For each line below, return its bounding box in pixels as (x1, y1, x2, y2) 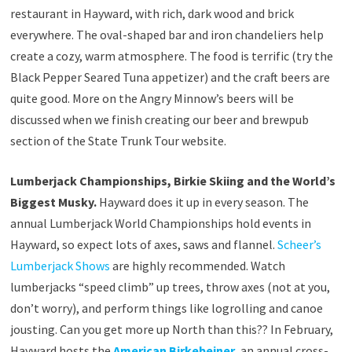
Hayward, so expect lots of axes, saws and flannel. (9, 236, 277, 252)
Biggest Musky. (9, 193, 97, 210)
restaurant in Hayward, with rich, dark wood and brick (9, 5, 294, 21)
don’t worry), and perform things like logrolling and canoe (9, 299, 323, 316)
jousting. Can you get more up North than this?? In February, (9, 321, 333, 337)
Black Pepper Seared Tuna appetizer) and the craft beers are (9, 68, 330, 85)
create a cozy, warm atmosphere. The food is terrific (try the (9, 47, 333, 64)
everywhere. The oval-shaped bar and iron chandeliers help (9, 26, 324, 42)
